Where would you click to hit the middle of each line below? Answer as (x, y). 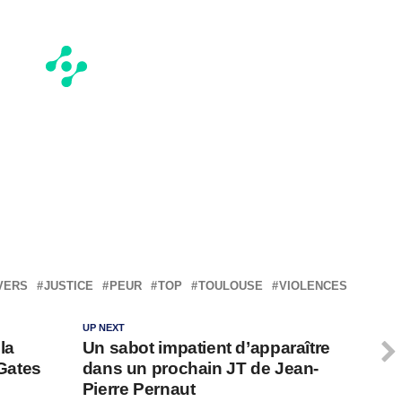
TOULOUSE (231, 286)
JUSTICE (69, 286)
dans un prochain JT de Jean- (201, 369)
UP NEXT (103, 328)
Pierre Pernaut (139, 389)
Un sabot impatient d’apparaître (206, 348)
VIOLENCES (313, 286)
